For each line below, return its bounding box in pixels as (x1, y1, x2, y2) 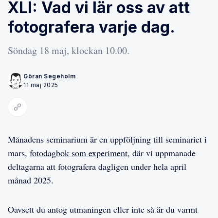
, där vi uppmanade (127, 146, 196, 159)
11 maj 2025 (23, 81, 58, 89)
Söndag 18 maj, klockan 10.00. (8, 43, 129, 57)
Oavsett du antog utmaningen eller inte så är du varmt (8, 203, 198, 215)
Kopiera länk (17, 107, 50, 115)
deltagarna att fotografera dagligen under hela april (8, 160, 186, 172)
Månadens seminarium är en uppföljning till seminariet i (8, 133, 207, 145)
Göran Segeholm (23, 72, 75, 80)
